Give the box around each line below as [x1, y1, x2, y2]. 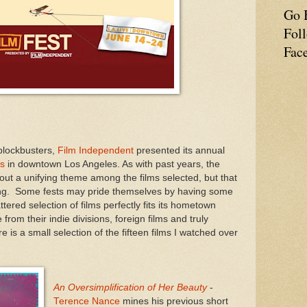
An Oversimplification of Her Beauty [53, 282, 207, 293]
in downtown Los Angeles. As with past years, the [5, 158, 220, 169]
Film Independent [58, 145, 134, 156]
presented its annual [134, 145, 225, 156]
